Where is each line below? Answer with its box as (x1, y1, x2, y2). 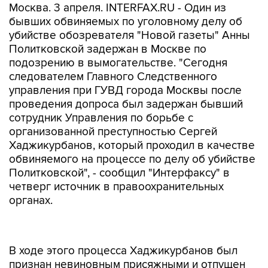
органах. (9, 194, 53, 208)
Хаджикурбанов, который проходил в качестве (9, 139, 255, 153)
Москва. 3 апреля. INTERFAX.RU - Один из (9, 1, 226, 15)
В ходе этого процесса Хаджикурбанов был (9, 219, 237, 233)
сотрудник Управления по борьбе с (9, 111, 193, 125)
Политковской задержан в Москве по (9, 42, 206, 56)
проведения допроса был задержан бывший (9, 98, 243, 111)
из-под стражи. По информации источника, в (9, 246, 240, 260)
